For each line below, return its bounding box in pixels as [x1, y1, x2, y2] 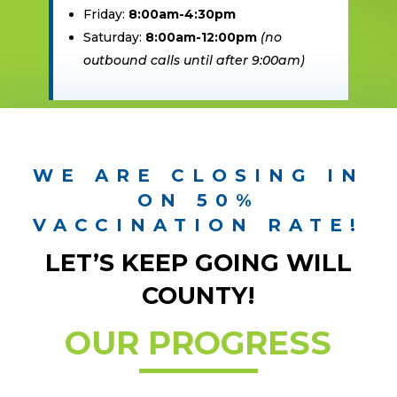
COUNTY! [142, 281, 255, 311]
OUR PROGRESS [65, 323, 332, 363]
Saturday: [82, 29, 145, 46]
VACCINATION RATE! [33, 214, 364, 237]
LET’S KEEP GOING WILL [44, 248, 352, 278]
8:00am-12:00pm [144, 29, 257, 46]
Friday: [82, 6, 128, 23]
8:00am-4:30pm [128, 6, 236, 23]
